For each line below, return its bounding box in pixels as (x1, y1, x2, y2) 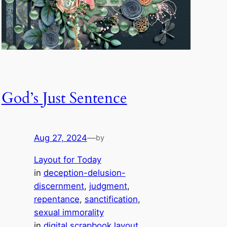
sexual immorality (33, 207, 104, 217)
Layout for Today (33, 154, 101, 165)
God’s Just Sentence (1, 88, 127, 109)
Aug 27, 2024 (33, 132, 87, 143)
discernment (33, 180, 84, 191)
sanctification (84, 194, 138, 204)
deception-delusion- (43, 167, 126, 178)
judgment (89, 180, 127, 191)
